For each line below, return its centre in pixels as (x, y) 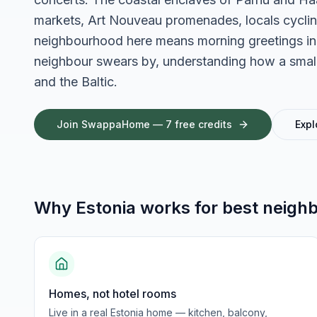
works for (179, 208)
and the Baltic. (76, 82)
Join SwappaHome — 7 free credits (144, 124)
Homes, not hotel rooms (113, 294)
